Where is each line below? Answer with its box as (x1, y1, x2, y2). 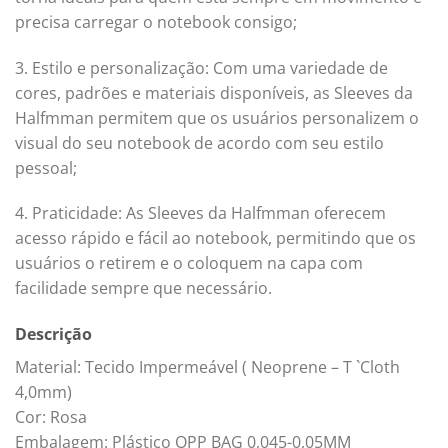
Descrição (15, 323, 92, 346)
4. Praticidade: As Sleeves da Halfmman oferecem (15, 202, 386, 225)
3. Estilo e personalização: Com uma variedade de (15, 56, 388, 79)
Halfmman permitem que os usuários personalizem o (15, 106, 419, 129)
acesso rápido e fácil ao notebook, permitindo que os (15, 227, 416, 250)
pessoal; (15, 156, 77, 179)
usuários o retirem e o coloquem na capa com (15, 252, 363, 275)
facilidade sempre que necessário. (15, 277, 272, 300)
